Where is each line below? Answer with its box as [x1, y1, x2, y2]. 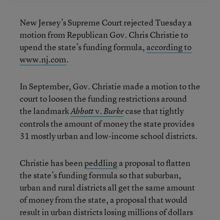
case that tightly [124, 105, 184, 116]
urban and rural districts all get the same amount [20, 182, 195, 193]
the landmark [20, 105, 71, 116]
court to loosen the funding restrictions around [20, 93, 187, 104]
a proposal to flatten [117, 157, 191, 168]
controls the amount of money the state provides [20, 118, 194, 129]
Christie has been [20, 157, 84, 168]
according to [146, 41, 192, 53]
